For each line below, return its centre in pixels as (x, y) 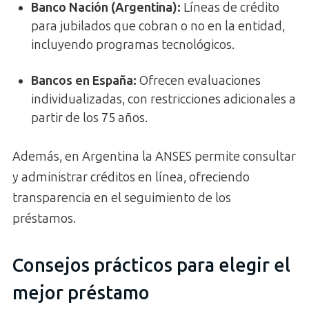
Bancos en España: (84, 81)
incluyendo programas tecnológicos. (133, 45)
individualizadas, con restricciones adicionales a (163, 100)
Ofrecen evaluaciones (199, 81)
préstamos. (44, 219)
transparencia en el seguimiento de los (122, 198)
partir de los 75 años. (89, 118)
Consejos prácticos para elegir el (151, 265)
